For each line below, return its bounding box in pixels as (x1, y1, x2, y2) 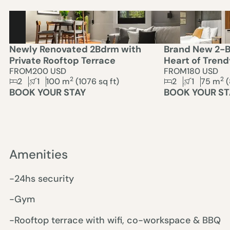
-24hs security (9, 172, 74, 185)
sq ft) (98, 76, 119, 87)
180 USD (186, 66, 218, 76)
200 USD (32, 66, 66, 76)
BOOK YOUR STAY (9, 86, 86, 99)
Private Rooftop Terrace (9, 54, 116, 67)
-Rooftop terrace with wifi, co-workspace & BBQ (9, 214, 221, 226)
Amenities (9, 146, 68, 162)
